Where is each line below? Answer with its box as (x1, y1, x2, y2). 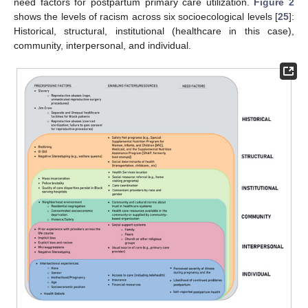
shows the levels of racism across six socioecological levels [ (14, 10, 278, 22)
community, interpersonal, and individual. (14, 39, 191, 51)
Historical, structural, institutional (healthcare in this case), (14, 25, 294, 36)
